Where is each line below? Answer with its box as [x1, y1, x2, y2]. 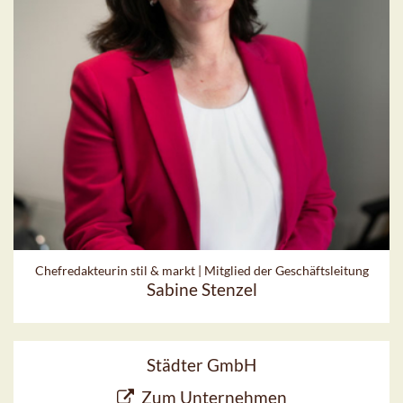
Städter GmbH [147, 354, 256, 375]
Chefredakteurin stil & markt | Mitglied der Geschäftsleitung [34, 262, 369, 278]
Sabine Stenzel [146, 278, 257, 300]
